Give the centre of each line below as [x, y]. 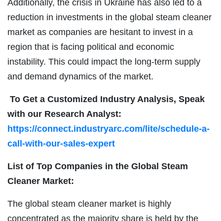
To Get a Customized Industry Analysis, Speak [107, 99]
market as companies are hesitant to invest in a [100, 32]
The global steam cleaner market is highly [89, 203]
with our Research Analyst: [64, 114]
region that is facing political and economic [91, 47]
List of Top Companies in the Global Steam [98, 166]
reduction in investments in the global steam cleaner [110, 17]
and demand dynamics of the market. [80, 76]
